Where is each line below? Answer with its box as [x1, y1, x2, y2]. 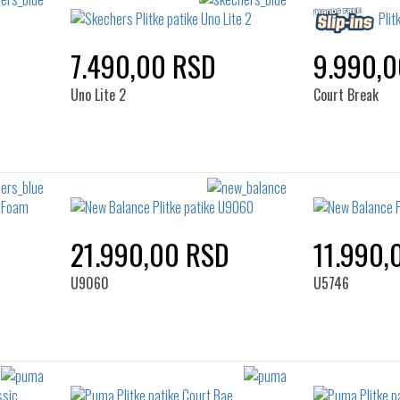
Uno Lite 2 [70, 84, 126, 105]
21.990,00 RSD [70, 233, 229, 275]
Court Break [313, 84, 379, 105]
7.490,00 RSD [70, 45, 216, 87]
